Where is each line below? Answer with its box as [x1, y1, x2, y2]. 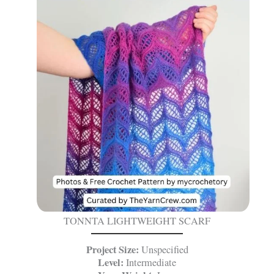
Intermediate [124, 255, 176, 269]
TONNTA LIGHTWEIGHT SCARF [64, 213, 210, 228]
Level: [98, 254, 124, 270]
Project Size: [86, 242, 139, 257]
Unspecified [138, 242, 188, 256]
